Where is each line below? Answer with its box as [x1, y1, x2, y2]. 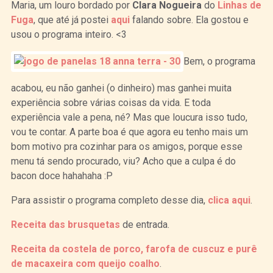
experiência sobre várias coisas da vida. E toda [10, 96, 211, 108]
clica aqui [207, 194, 250, 206]
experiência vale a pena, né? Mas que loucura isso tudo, [10, 111, 247, 123]
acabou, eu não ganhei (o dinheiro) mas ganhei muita [10, 82, 232, 94]
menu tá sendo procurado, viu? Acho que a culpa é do [10, 155, 236, 167]
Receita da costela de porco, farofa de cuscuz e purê [10, 243, 257, 255]
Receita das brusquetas [10, 218, 120, 230]
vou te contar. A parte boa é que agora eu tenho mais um [10, 126, 248, 138]
